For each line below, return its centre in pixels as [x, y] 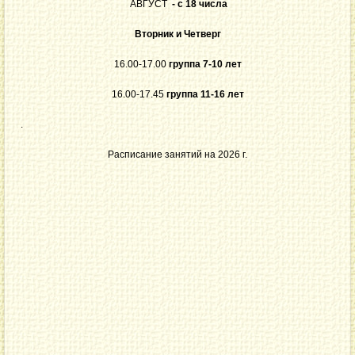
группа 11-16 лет [205, 94]
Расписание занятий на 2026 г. [177, 154]
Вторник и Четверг [177, 34]
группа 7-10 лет [205, 64]
